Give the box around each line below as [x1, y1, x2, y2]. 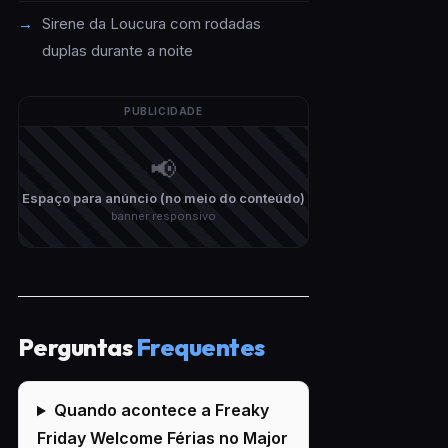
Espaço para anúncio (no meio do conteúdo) [21, 190, 305, 207]
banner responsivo [110, 209, 216, 224]
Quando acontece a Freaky [53, 400, 269, 421]
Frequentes [135, 332, 265, 363]
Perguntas [17, 332, 136, 363]
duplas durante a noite [41, 41, 193, 61]
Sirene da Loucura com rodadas [41, 14, 261, 34]
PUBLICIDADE [124, 105, 203, 118]
